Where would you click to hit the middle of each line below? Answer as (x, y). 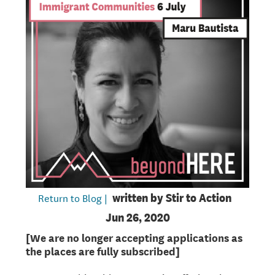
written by (138, 198)
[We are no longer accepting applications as (134, 238)
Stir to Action (199, 198)
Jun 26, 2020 (137, 218)
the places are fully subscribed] (103, 251)
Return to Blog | (73, 198)
